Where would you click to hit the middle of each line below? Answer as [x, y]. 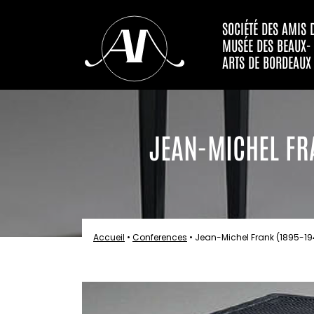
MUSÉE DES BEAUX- [267, 45]
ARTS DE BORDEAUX [267, 62]
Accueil [109, 237]
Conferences [160, 237]
